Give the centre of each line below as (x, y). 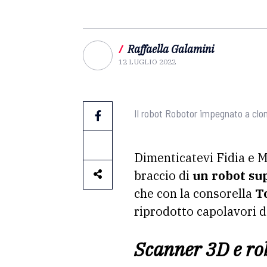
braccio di (163, 176)
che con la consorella (195, 193)
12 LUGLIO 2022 (147, 62)
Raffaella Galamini (171, 49)
